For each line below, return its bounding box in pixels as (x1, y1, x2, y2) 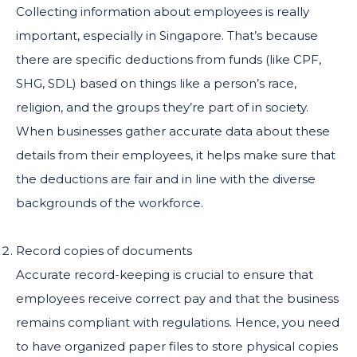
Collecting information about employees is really (16, 3, 309, 19)
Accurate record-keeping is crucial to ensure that (16, 266, 313, 282)
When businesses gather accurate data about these (16, 123, 330, 139)
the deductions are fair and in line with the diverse (16, 171, 316, 186)
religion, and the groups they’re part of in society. (16, 99, 308, 115)
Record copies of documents (16, 242, 192, 258)
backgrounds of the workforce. (16, 194, 203, 210)
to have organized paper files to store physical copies (16, 338, 338, 354)
